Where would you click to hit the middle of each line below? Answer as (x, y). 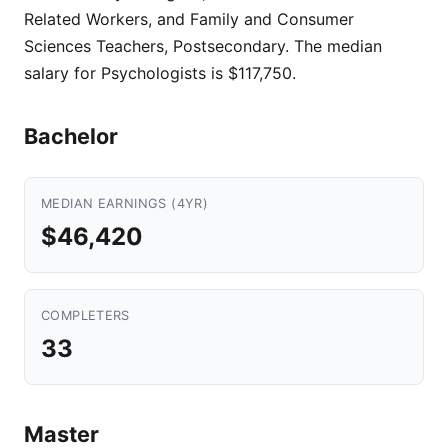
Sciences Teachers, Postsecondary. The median (203, 46)
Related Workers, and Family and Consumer (189, 19)
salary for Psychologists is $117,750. (160, 73)
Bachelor (71, 136)
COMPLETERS (85, 315)
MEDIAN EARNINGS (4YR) (125, 203)
